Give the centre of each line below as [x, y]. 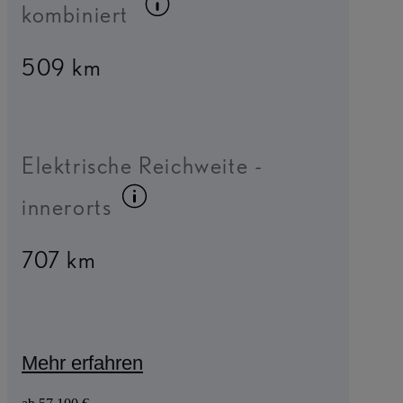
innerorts [67, 207]
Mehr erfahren [82, 363]
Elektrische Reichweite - [143, 165]
